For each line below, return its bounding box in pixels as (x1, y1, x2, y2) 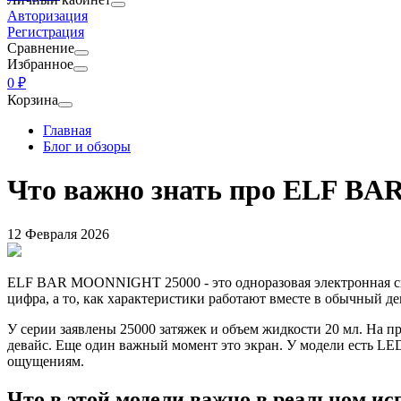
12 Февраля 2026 (7, 226, 109, 242)
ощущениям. (7, 353, 84, 369)
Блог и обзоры (43, 139, 131, 154)
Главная (43, 123, 91, 138)
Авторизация (7, 8, 88, 23)
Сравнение (7, 40, 74, 55)
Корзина (7, 92, 58, 107)
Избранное (7, 56, 73, 72)
